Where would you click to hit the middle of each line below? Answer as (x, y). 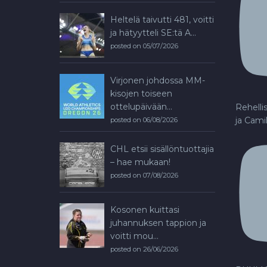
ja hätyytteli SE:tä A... (153, 32)
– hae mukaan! (140, 162)
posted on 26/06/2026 (144, 249)
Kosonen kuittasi (145, 209)
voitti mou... (134, 236)
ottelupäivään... (141, 106)
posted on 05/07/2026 (144, 46)
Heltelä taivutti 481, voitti (162, 19)
